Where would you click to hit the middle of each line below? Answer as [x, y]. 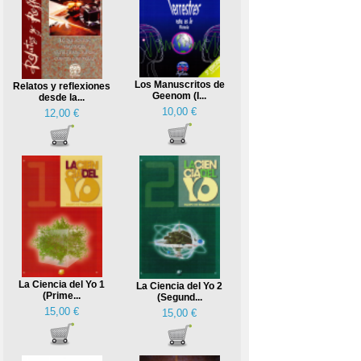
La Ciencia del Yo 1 [62, 285]
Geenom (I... [179, 96]
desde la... [62, 98]
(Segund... [179, 298]
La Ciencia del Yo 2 [179, 286]
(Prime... [62, 296]
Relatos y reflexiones [62, 87]
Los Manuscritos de [179, 85]
